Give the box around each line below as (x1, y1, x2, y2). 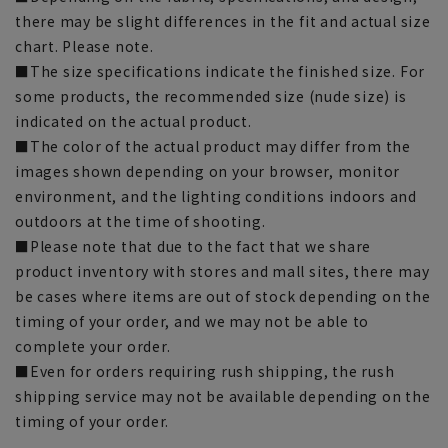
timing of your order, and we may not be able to (15, 311, 370, 332)
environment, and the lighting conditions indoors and (15, 186, 418, 207)
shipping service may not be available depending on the (15, 386, 431, 407)
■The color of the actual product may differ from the (15, 136, 412, 157)
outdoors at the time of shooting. (15, 211, 266, 232)
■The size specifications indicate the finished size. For (15, 61, 426, 82)
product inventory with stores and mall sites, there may (15, 261, 430, 282)
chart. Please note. (15, 36, 154, 57)
